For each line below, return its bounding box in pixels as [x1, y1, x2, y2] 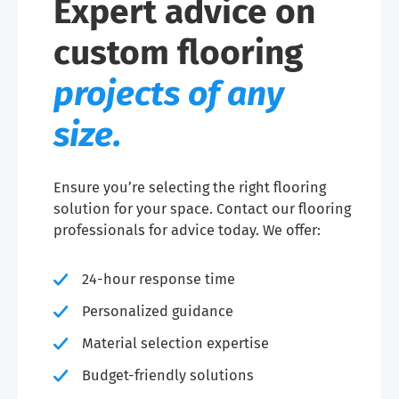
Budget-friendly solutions [82, 366, 254, 384]
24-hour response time [82, 270, 235, 288]
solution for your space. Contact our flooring [53, 200, 351, 218]
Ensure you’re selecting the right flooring [53, 179, 326, 197]
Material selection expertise [82, 334, 269, 352]
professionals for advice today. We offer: [53, 222, 321, 240]
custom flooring [53, 32, 303, 74]
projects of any [53, 73, 284, 115]
